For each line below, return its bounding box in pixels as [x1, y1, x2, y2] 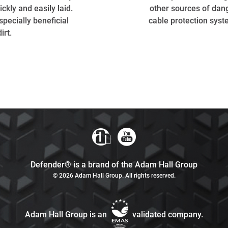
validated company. [132, 209, 203, 219]
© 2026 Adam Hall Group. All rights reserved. [52, 172, 176, 179]
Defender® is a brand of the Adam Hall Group [31, 160, 197, 169]
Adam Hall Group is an [25, 209, 107, 219]
